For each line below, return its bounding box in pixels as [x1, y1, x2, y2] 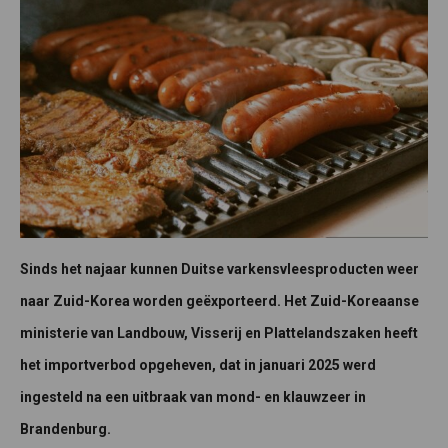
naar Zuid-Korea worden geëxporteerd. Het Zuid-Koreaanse [20, 293, 419, 310]
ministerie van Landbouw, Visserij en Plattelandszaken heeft [20, 325, 418, 342]
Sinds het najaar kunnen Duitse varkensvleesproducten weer [20, 261, 419, 278]
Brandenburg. [20, 421, 114, 438]
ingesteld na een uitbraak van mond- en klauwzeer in [20, 389, 366, 406]
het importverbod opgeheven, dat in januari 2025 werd [20, 357, 376, 374]
